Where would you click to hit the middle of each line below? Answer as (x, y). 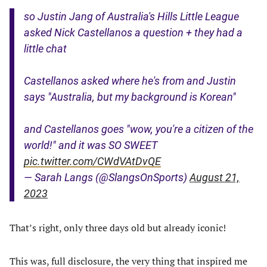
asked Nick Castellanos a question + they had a (133, 32)
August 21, (215, 177)
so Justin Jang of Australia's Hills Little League (131, 16)
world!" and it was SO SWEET (91, 145)
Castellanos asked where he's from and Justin (130, 81)
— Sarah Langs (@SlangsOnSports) (107, 177)
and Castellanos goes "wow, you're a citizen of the (139, 129)
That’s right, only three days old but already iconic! (119, 228)
